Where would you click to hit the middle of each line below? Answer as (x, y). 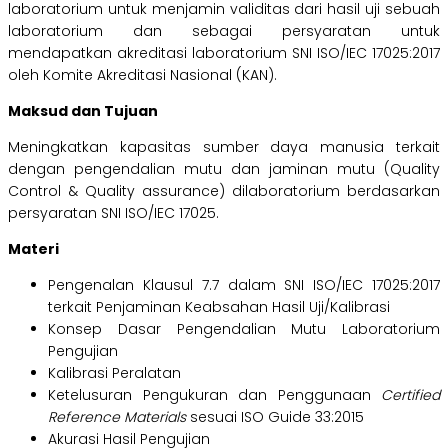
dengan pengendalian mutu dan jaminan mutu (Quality (224, 169)
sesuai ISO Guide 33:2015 (275, 417)
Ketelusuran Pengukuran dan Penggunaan (214, 395)
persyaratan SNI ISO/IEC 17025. (113, 213)
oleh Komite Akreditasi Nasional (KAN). (142, 75)
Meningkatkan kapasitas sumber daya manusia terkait (224, 147)
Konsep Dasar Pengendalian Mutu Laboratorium (244, 329)
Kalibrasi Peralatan (114, 373)
